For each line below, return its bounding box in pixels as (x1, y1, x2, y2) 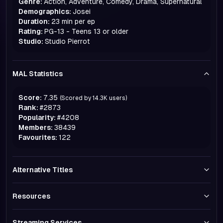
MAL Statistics (12, 70, 63, 78)
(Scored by (60, 95, 91, 102)
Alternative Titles (12, 166, 73, 174)
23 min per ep (51, 17, 95, 25)
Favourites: (18, 133, 57, 141)
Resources (12, 192, 50, 200)
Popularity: (18, 113, 56, 121)
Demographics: (18, 7, 71, 15)
